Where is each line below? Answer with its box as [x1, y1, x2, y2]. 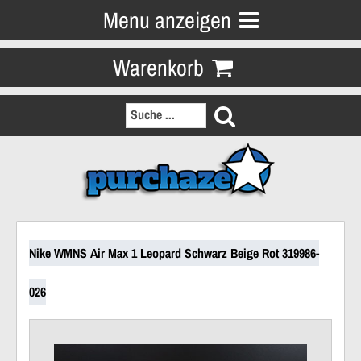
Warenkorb [112, 52, 204, 83]
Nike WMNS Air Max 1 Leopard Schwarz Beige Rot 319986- [29, 244, 319, 262]
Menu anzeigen [102, 5, 231, 35]
